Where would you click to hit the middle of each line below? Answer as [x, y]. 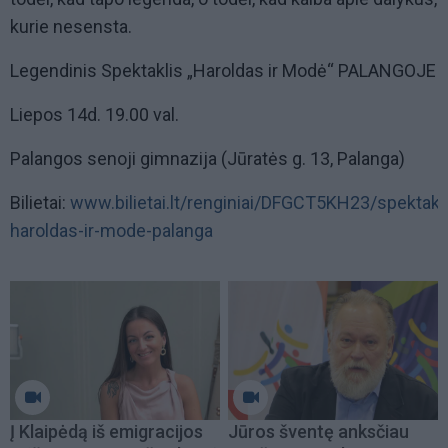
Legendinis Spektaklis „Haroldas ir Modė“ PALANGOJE [223, 71]
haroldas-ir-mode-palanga [111, 231]
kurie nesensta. [71, 27]
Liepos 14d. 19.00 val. [94, 115]
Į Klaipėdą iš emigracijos [106, 431]
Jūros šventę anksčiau [318, 431]
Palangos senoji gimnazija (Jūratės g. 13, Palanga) [207, 159]
